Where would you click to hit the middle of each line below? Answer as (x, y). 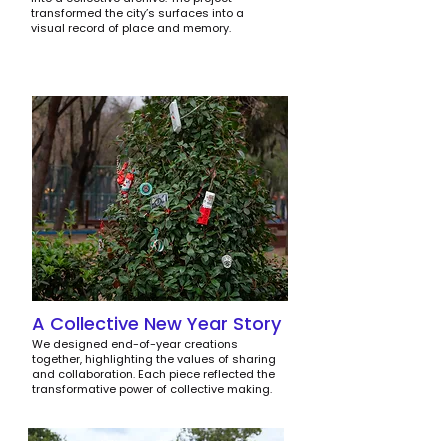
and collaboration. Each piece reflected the (153, 374)
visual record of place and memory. (131, 28)
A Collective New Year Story (156, 323)
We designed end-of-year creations (135, 344)
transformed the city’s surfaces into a (137, 13)
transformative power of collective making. (152, 389)
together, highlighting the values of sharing (154, 359)
